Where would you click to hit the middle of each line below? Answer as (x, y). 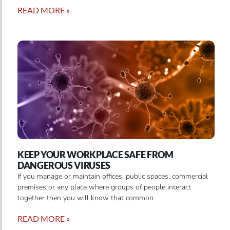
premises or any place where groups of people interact (104, 187)
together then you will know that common (85, 198)
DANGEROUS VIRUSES (64, 165)
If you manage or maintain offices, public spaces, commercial (113, 176)
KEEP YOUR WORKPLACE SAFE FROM (95, 154)
